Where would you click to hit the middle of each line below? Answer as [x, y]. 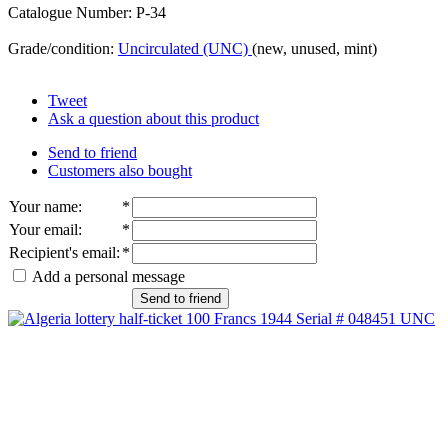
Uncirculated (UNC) [185, 48]
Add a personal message [107, 276]
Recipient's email [62, 252]
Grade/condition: [63, 48]
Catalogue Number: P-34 [87, 12]
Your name [43, 206]
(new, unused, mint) [314, 48]
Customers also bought [120, 170]
